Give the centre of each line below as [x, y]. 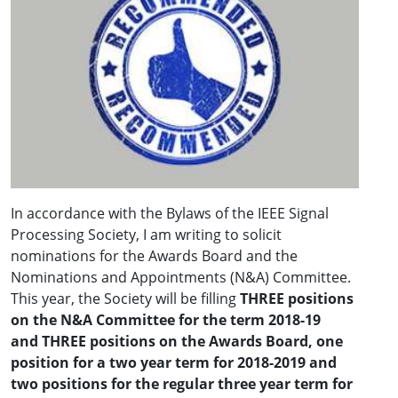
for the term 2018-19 [250, 320]
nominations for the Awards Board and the [154, 256]
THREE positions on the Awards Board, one [192, 342]
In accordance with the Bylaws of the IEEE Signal [170, 214]
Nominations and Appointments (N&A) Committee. [181, 278]
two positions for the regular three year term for [182, 384]
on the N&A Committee [95, 320]
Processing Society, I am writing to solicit [146, 235]
